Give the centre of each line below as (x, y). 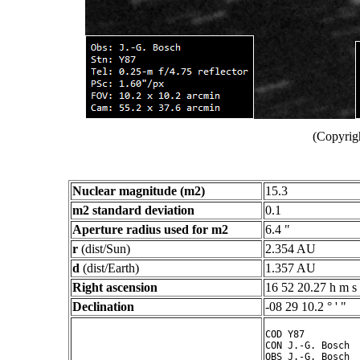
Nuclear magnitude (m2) (139, 191)
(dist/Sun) (104, 249)
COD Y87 (285, 334)
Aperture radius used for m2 (150, 229)
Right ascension (115, 287)
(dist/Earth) (109, 268)
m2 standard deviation (133, 210)
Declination (103, 307)
